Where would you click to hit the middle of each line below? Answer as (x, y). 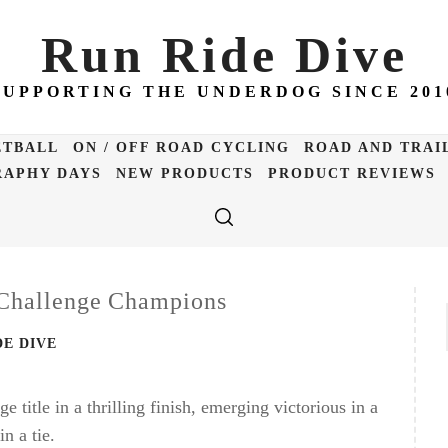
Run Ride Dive (224, 55)
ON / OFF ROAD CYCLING (181, 147)
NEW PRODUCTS (184, 173)
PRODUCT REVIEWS (351, 173)
